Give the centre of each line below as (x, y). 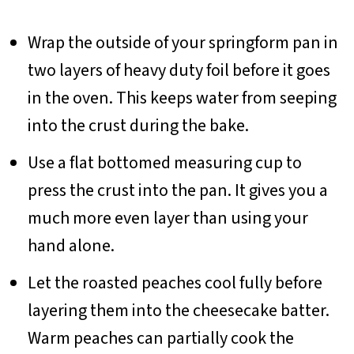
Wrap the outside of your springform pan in (183, 42)
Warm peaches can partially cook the (160, 338)
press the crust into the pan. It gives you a (177, 190)
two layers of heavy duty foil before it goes (179, 70)
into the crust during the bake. (138, 125)
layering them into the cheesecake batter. (178, 310)
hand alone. (71, 245)
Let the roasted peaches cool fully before (175, 282)
